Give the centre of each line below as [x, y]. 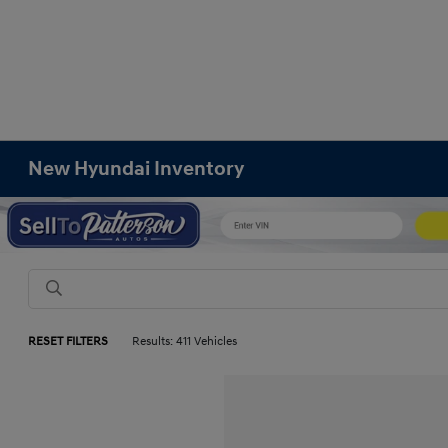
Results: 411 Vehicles [185, 341]
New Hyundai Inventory [136, 169]
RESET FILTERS [68, 341]
